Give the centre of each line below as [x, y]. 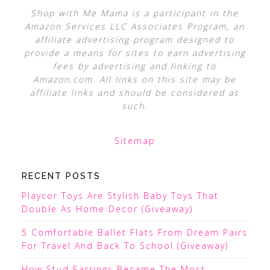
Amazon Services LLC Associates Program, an [135, 27]
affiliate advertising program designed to [135, 40]
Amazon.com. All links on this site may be [135, 80]
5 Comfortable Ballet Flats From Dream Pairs [134, 233]
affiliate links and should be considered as [135, 93]
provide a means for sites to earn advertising [135, 53]
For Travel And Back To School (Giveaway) [125, 246]
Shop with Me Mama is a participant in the [135, 13]
